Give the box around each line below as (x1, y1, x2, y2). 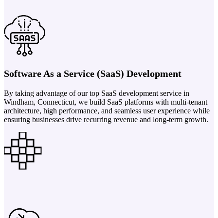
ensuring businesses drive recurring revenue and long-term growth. (4, 115, 208, 124)
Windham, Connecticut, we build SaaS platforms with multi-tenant (4, 97, 207, 106)
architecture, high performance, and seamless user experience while (4, 106, 210, 115)
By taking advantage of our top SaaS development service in (4, 89, 189, 97)
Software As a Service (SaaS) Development (4, 68, 182, 79)
